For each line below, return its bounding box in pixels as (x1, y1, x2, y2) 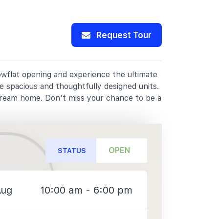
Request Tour (94, 29, 152, 41)
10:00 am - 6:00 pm (40, 184, 132, 196)
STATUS (58, 146, 86, 154)
